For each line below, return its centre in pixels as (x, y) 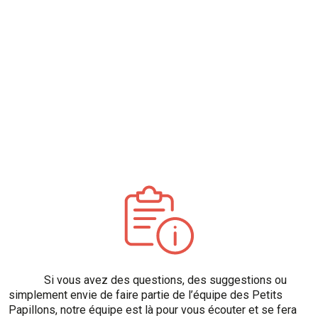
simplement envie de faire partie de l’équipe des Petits (146, 295)
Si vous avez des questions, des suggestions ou (165, 280)
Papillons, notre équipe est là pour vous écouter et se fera (153, 310)
